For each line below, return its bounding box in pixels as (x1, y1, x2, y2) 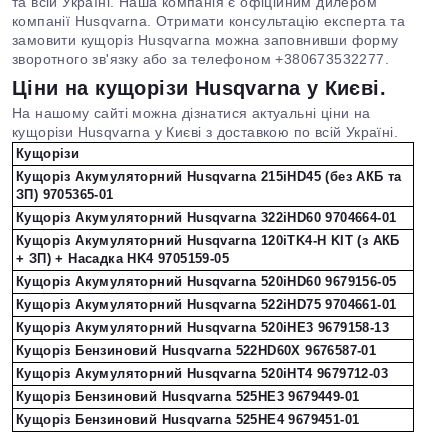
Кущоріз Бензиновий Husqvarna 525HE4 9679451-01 (16, 412, 360, 427)
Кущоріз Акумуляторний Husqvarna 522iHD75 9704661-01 (16, 297, 397, 312)
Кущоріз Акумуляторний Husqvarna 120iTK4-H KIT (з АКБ (16, 233, 400, 248)
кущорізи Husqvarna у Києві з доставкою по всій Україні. (12, 124, 398, 140)
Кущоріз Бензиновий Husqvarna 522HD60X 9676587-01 (16, 343, 377, 358)
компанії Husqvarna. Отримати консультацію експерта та (12, 13, 406, 29)
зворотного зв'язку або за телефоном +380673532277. (12, 51, 389, 67)
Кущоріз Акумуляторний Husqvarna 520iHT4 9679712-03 (16, 366, 388, 381)
